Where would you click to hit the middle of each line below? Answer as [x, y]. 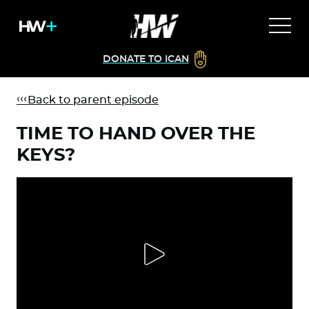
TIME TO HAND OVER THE [136, 134]
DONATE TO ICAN [146, 59]
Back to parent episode [88, 100]
